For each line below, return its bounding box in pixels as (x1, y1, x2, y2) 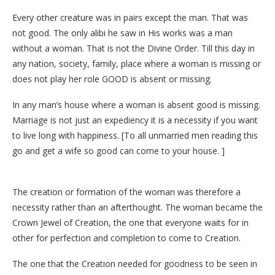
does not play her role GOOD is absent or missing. (12, 72, 212, 85)
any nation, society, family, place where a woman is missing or (12, 57, 261, 69)
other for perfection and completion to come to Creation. (12, 231, 241, 244)
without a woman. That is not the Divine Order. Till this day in (12, 42, 255, 54)
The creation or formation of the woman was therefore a (12, 185, 241, 198)
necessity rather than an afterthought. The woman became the (12, 201, 263, 213)
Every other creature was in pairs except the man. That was (12, 11, 248, 23)
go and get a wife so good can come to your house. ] (12, 144, 225, 157)
